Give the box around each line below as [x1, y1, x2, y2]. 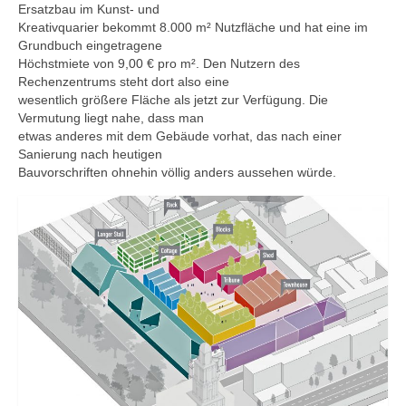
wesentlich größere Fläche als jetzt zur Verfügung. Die [18, 92, 328, 107]
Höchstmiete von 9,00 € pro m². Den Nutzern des [18, 56, 300, 71]
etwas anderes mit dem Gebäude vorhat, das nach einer [18, 129, 342, 143]
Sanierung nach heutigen [18, 147, 162, 161]
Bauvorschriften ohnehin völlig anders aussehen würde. [18, 165, 336, 179]
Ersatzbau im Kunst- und [18, 2, 159, 16]
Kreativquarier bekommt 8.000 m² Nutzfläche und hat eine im [18, 20, 368, 34]
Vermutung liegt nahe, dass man [18, 111, 204, 125]
